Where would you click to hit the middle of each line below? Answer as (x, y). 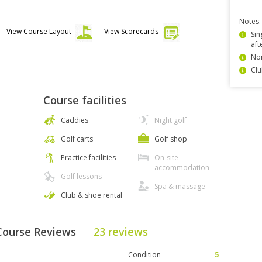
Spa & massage (180, 186)
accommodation (182, 168)
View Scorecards (131, 31)
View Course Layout (39, 31)
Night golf (170, 120)
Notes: (250, 21)
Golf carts (77, 139)
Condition (144, 255)
